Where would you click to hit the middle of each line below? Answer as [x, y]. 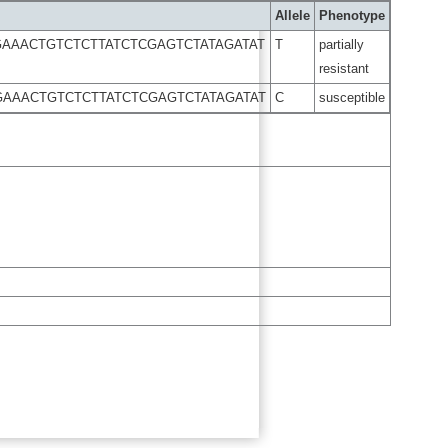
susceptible [351, 97]
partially [341, 44]
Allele [292, 15]
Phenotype [351, 15]
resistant [343, 68]
